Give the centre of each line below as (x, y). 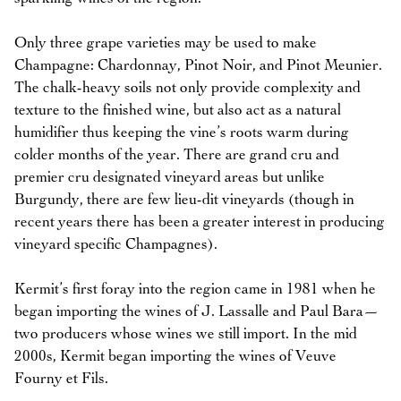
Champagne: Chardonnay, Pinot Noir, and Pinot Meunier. (198, 65)
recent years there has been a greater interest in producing (200, 222)
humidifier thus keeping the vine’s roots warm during (182, 132)
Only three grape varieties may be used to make (166, 43)
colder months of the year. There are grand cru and (177, 155)
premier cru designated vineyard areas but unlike (170, 177)
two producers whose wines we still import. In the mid (186, 334)
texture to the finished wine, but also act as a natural (178, 110)
